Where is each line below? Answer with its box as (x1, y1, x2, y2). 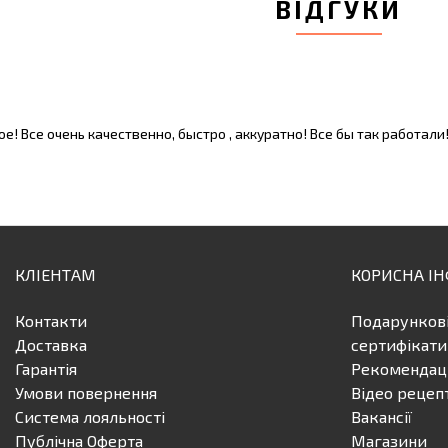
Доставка (15, 335, 87, 354)
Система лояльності (15, 407, 165, 426)
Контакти (15, 311, 87, 330)
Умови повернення (15, 383, 157, 402)
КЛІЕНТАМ (15, 265, 96, 284)
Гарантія (15, 359, 77, 378)
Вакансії (351, 407, 412, 426)
